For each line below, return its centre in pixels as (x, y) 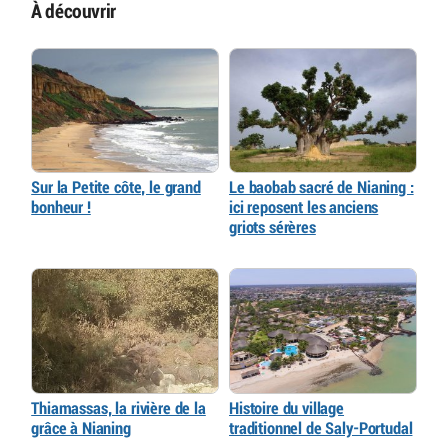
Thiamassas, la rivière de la (118, 409)
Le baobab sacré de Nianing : (321, 188)
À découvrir (73, 12)
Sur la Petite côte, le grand (116, 188)
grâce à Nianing (81, 429)
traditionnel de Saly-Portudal (321, 429)
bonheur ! (61, 208)
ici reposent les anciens (304, 208)
